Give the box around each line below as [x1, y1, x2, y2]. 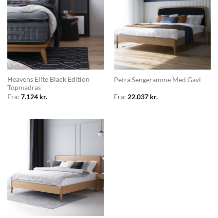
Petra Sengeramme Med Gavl [113, 75, 201, 84]
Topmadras [7, 84, 41, 92]
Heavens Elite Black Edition [7, 75, 90, 84]
